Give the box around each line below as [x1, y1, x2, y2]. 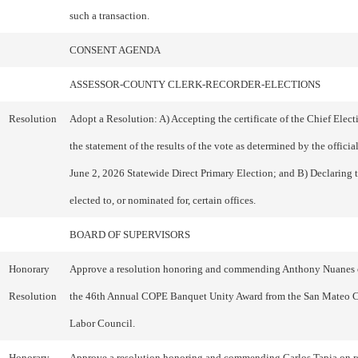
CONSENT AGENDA [70, 44, 161, 56]
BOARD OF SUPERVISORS [70, 229, 190, 241]
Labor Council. [70, 317, 135, 329]
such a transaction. [70, 10, 149, 22]
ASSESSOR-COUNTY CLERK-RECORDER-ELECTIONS [70, 78, 320, 90]
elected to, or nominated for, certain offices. [70, 194, 256, 206]
